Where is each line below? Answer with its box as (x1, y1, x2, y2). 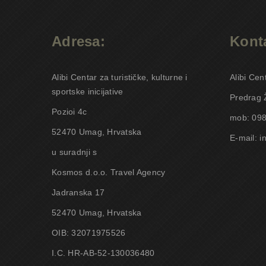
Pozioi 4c (52, 107, 87, 116)
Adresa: (52, 33, 105, 49)
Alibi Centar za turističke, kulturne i (52, 72, 188, 82)
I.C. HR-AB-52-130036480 (52, 248, 155, 258)
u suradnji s (52, 147, 97, 157)
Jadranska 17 (52, 188, 105, 197)
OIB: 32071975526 (52, 228, 126, 237)
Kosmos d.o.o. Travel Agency (52, 167, 166, 177)
